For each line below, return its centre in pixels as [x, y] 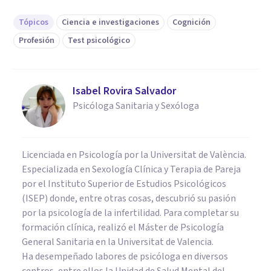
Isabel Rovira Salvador [124, 91]
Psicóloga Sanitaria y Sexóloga [136, 106]
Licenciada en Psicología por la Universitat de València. [134, 155]
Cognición [191, 22]
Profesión [37, 40]
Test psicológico [99, 40]
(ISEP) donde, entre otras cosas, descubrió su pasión [129, 198]
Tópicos [34, 22]
